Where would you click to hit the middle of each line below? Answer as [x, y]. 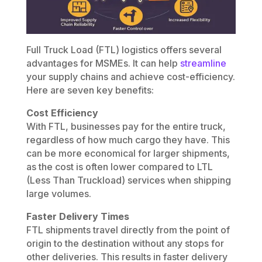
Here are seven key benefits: [90, 90]
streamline [203, 63]
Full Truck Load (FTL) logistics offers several [124, 49]
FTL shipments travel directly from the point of [128, 230]
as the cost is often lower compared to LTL [119, 166]
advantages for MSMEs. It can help [103, 63]
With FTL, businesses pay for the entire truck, [126, 126]
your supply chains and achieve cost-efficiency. [130, 76]
